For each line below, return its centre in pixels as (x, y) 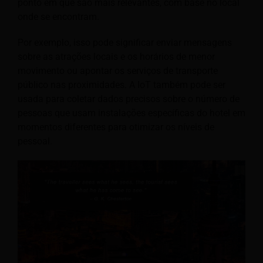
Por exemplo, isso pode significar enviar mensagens (125, 43)
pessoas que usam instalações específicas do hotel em (131, 113)
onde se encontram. (58, 17)
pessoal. (35, 141)
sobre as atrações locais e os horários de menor (116, 57)
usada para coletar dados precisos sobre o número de (129, 99)
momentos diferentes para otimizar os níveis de (116, 127)
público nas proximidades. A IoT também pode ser (122, 85)
